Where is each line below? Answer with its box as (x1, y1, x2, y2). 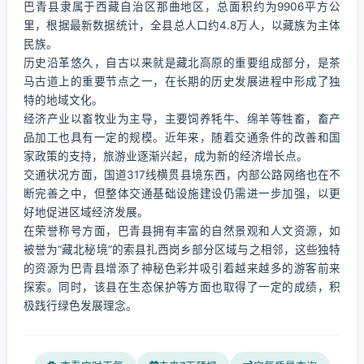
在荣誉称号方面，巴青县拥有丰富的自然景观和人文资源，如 (24, 224, 340, 237)
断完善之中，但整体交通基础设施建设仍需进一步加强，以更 (24, 187, 340, 200)
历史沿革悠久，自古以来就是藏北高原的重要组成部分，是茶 (24, 56, 340, 69)
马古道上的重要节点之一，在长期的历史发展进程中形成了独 (24, 75, 340, 88)
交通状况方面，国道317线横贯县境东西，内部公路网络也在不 (24, 168, 340, 181)
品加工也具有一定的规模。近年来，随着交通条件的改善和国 (24, 131, 340, 144)
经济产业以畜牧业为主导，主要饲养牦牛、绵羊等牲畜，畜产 (24, 112, 340, 125)
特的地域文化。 (24, 93, 103, 106)
